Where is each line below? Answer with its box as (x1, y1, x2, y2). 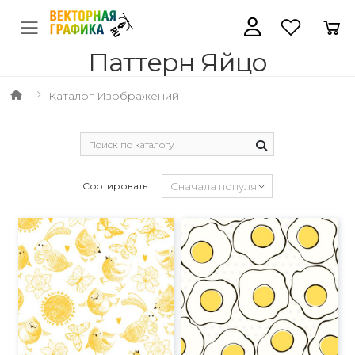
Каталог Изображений (48, 89, 179, 103)
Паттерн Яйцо (87, 47, 268, 78)
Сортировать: (82, 180, 150, 192)
